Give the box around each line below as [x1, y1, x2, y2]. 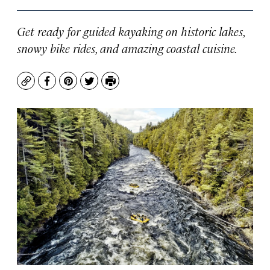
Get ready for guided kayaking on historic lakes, [17, 23, 245, 39]
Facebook [46, 80, 92, 94]
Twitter [88, 80, 124, 94]
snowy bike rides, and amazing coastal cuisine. [17, 40, 237, 56]
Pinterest [67, 80, 112, 94]
